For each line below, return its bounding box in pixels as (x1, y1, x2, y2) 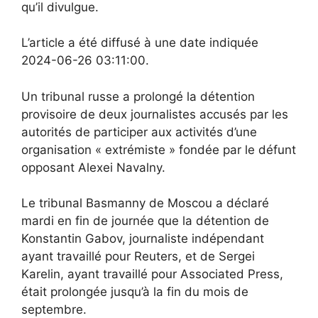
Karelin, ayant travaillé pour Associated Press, (21, 267, 283, 281)
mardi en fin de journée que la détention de (21, 214, 269, 228)
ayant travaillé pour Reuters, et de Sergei (21, 249, 255, 263)
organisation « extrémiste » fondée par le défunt (21, 142, 296, 157)
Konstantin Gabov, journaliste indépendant (21, 231, 264, 246)
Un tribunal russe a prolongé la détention (21, 89, 255, 104)
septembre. (21, 302, 87, 317)
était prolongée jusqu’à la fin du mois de (21, 285, 248, 299)
